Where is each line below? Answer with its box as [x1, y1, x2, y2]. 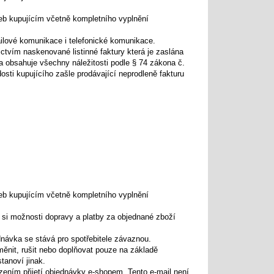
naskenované [23, 47, 71, 56]
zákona [150, 58, 176, 67]
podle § [111, 58, 137, 67]
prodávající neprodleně [77, 69, 158, 78]
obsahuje [6, 58, 38, 67]
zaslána [156, 47, 184, 56]
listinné [73, 47, 98, 56]
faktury [100, 47, 125, 56]
